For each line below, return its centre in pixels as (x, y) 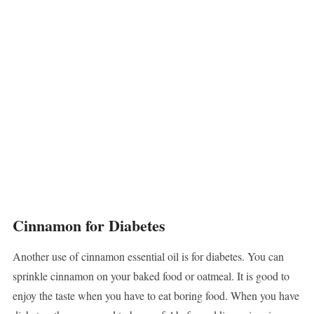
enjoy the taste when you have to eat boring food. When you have (156, 296)
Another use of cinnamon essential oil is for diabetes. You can (148, 257)
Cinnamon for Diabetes (89, 226)
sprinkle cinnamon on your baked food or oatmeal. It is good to (151, 276)
